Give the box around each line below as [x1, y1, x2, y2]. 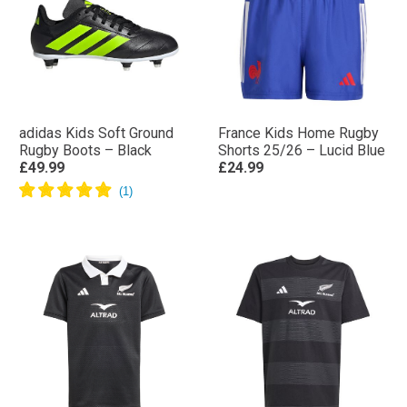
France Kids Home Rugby [218, 124, 379, 142]
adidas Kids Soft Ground [19, 124, 174, 142]
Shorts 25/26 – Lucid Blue [218, 142, 385, 159]
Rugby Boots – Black [19, 142, 152, 159]
